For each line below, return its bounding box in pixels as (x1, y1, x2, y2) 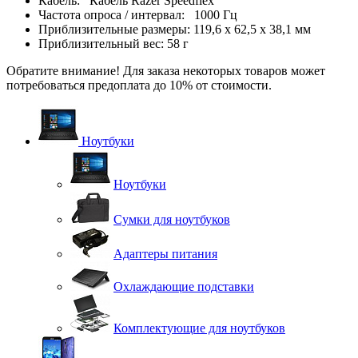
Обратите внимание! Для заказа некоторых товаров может (6, 63, 325, 78)
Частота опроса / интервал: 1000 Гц (38, 7, 237, 22)
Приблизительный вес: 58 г (38, 36, 189, 50)
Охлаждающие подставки (113, 279, 254, 293)
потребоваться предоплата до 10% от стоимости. (6, 78, 272, 92)
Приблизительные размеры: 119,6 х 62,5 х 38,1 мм (38, 22, 311, 36)
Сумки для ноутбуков (113, 212, 230, 226)
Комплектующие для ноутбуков (113, 320, 285, 335)
